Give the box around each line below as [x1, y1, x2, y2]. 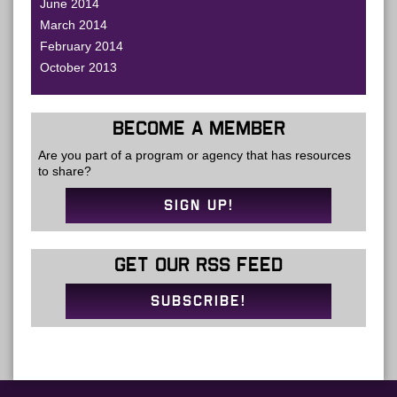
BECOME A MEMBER [112, 120, 285, 139]
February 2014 [40, 39, 123, 53]
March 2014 [40, 18, 107, 32]
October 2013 [40, 60, 117, 74]
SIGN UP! [163, 198, 234, 214]
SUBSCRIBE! [151, 294, 246, 309]
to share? [38, 164, 92, 179]
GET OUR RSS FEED [114, 256, 283, 276]
